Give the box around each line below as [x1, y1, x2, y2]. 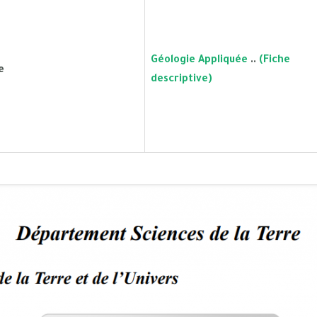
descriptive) [151, 74, 212, 86]
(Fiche [259, 55, 290, 67]
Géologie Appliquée [151, 55, 250, 67]
